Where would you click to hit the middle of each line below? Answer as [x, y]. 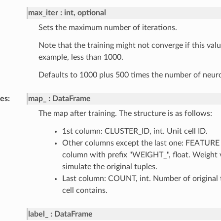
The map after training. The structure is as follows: [125, 114]
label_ [38, 214]
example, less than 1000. [81, 57]
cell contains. [85, 191]
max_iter [43, 13]
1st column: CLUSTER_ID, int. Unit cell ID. [135, 131]
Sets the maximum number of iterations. [108, 28]
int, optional [85, 13]
